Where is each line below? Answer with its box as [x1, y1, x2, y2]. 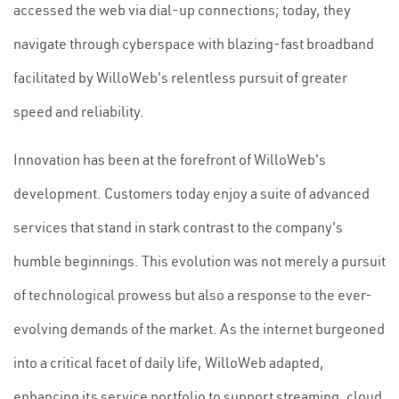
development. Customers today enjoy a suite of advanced [13, 184, 370, 202]
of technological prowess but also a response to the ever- [13, 286, 372, 304]
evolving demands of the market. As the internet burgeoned [13, 320, 385, 338]
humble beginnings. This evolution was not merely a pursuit [13, 252, 386, 270]
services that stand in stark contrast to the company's [13, 218, 343, 236]
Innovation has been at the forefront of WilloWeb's [13, 151, 326, 168]
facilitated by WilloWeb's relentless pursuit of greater [13, 69, 347, 86]
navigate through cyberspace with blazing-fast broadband [13, 35, 374, 53]
